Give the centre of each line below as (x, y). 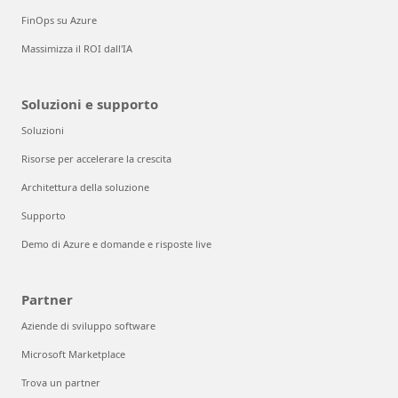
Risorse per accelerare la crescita (96, 159)
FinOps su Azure (59, 20)
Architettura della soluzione (85, 187)
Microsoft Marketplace (73, 354)
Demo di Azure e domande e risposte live (116, 244)
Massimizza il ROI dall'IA (77, 49)
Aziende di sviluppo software (88, 326)
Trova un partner (61, 383)
